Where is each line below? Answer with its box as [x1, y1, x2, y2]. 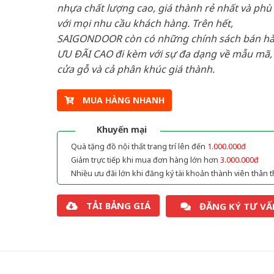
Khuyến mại [96, 124, 147, 136]
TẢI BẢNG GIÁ [86, 199, 150, 212]
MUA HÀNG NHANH [82, 94, 165, 106]
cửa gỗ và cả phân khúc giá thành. [56, 62, 215, 76]
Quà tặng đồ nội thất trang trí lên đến [70, 141, 207, 152]
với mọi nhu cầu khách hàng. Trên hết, [56, 16, 233, 30]
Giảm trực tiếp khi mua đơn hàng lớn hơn [70, 155, 220, 166]
